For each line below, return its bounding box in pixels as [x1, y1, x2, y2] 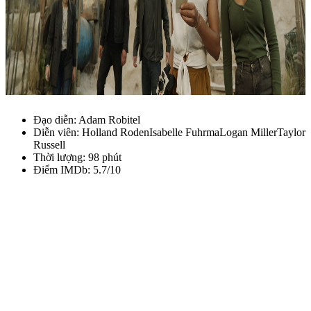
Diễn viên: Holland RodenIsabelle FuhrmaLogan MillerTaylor [33, 126, 305, 138]
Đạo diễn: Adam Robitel [33, 113, 140, 126]
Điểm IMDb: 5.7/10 [33, 163, 121, 176]
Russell [33, 138, 65, 151]
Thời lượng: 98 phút [33, 151, 121, 163]
